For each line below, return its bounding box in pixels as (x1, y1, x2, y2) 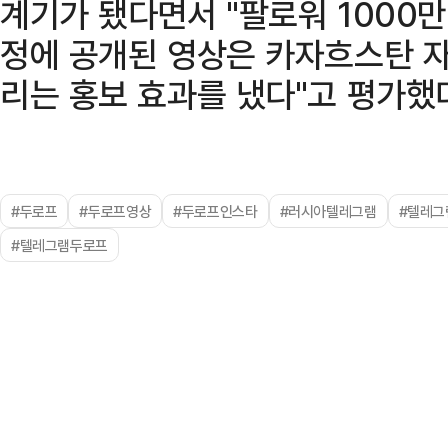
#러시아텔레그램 (279, 201, 377, 221)
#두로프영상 (79, 201, 152, 221)
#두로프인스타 (173, 201, 258, 221)
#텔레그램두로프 (11, 235, 108, 255)
